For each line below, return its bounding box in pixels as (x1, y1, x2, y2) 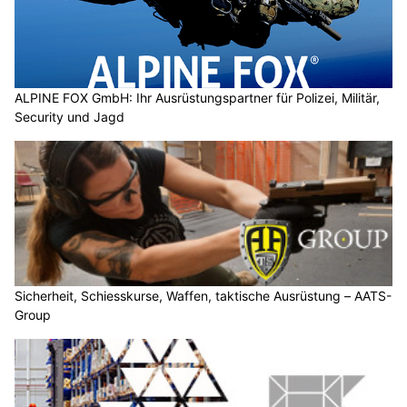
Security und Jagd (15, 109, 124, 125)
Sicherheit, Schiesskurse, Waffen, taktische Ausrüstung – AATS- (15, 287, 392, 303)
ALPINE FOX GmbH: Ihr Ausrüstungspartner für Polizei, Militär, (15, 90, 380, 106)
